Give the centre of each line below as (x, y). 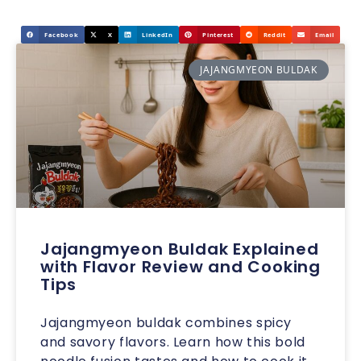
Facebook (62, 34)
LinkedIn (158, 34)
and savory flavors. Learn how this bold (173, 342)
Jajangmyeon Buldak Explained (180, 249)
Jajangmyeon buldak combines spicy (166, 323)
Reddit (274, 34)
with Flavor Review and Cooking (180, 267)
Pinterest (218, 34)
